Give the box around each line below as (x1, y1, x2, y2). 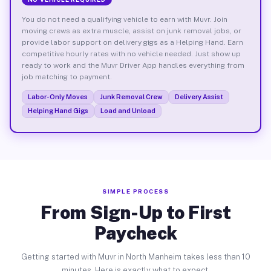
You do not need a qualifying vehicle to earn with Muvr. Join (21, 15, 227, 24)
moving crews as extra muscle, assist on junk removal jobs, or (21, 26, 241, 35)
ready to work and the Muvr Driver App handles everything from (21, 60, 244, 70)
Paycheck (94, 222, 177, 244)
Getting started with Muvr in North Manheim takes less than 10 (21, 252, 250, 261)
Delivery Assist (174, 93, 223, 100)
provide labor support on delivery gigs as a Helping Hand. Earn (21, 38, 243, 47)
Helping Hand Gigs (27, 106, 88, 114)
